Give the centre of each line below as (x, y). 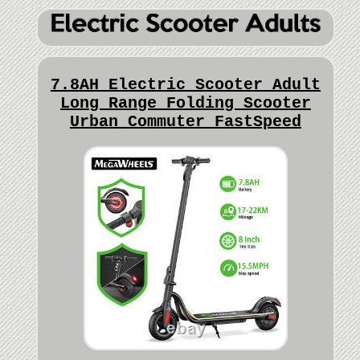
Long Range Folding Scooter (185, 104)
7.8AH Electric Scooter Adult (185, 85)
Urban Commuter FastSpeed (185, 122)
